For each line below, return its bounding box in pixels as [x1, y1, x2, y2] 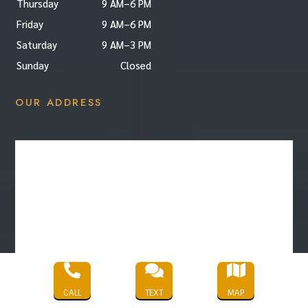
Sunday [16, 58, 49, 72]
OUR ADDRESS [15, 95, 102, 111]
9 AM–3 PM [102, 38, 152, 52]
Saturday [16, 38, 58, 52]
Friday [16, 17, 44, 31]
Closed [120, 58, 152, 72]
